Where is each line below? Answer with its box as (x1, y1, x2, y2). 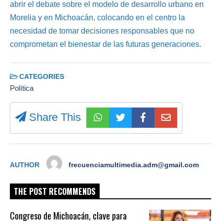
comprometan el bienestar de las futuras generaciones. (10, 39, 201, 48)
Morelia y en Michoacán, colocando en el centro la (10, 13, 185, 22)
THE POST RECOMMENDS (14, 185, 96, 197)
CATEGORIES (17, 73, 64, 80)
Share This (26, 111, 81, 124)
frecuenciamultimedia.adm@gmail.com (69, 161, 199, 169)
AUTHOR (10, 161, 39, 169)
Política (10, 84, 34, 93)
